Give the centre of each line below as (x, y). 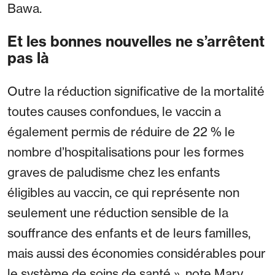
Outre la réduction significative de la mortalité (136, 91)
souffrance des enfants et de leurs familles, (129, 233)
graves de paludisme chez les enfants (114, 172)
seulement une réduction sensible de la (118, 213)
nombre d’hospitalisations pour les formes (126, 152)
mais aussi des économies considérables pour (137, 254)
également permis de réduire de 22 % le (121, 132)
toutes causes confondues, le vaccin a (114, 112)
